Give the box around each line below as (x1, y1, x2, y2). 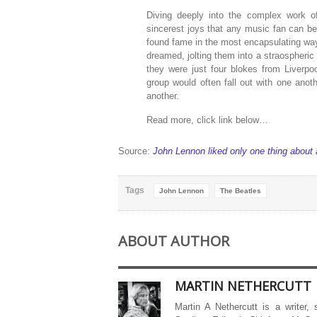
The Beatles (220, 187, 261, 195)
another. (146, 91, 179, 101)
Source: (118, 146, 153, 156)
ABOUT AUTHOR (118, 231, 229, 250)
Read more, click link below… (146, 115, 268, 125)
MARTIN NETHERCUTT (175, 277, 311, 294)
